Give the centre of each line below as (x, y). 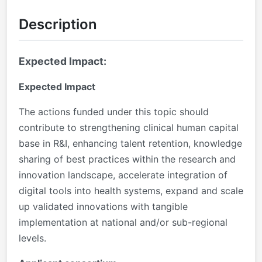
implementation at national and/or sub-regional (123, 222)
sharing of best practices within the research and (127, 159)
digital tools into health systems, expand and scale (131, 190)
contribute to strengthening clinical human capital (129, 127)
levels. (32, 238)
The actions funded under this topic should (114, 111)
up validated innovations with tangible (103, 206)
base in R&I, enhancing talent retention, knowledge (130, 143)
